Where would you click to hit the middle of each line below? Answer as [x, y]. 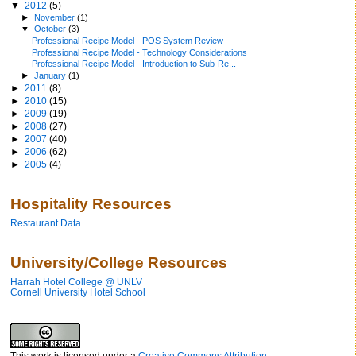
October [52, 29]
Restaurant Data [46, 222]
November [56, 17]
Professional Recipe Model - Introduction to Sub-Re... [134, 64]
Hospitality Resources [91, 203]
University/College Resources [119, 262]
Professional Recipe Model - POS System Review [128, 41]
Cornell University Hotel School [78, 292]
